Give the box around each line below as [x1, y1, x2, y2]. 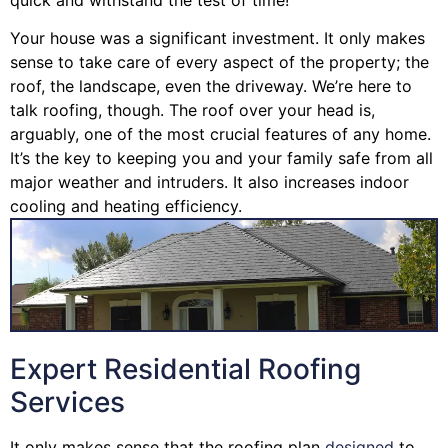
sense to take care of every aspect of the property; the [10, 51, 429, 72]
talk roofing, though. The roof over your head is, [10, 99, 375, 120]
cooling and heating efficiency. [10, 195, 242, 216]
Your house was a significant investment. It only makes [10, 27, 425, 48]
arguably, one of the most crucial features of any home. [10, 123, 431, 144]
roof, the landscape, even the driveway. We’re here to [10, 75, 412, 96]
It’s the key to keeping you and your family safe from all [10, 147, 433, 168]
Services [10, 384, 125, 419]
